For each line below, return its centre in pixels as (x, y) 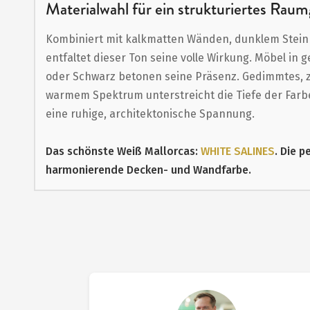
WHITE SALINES (237, 151)
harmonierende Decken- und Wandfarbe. (148, 170)
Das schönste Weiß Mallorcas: (123, 151)
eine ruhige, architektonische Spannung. (150, 114)
